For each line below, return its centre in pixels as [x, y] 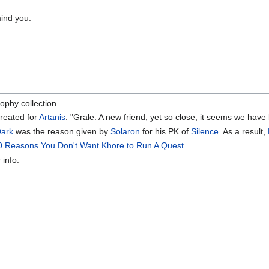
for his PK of [166, 131]
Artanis [53, 117]
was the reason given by [62, 131]
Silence [205, 131]
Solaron [125, 131]
